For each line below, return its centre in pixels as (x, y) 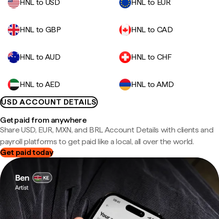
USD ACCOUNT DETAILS (49, 102)
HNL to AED (40, 84)
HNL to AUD (40, 57)
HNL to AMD (153, 84)
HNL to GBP (40, 30)
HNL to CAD (152, 30)
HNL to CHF (151, 57)
